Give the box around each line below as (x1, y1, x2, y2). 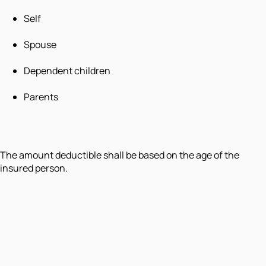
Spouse (24, 38, 56, 52)
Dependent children (24, 64, 110, 78)
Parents (24, 90, 58, 104)
